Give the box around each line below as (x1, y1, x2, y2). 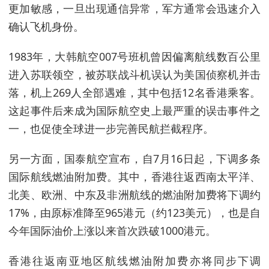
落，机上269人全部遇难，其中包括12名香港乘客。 (8, 85, 261, 100)
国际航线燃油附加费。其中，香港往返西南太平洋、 (8, 169, 261, 184)
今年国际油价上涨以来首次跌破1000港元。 (8, 223, 216, 238)
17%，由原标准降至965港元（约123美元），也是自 (8, 205, 261, 220)
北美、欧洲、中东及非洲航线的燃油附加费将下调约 (8, 187, 261, 202)
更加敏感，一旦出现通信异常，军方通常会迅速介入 (8, 1, 261, 16)
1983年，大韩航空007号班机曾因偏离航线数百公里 (8, 49, 261, 64)
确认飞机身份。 (8, 19, 84, 34)
